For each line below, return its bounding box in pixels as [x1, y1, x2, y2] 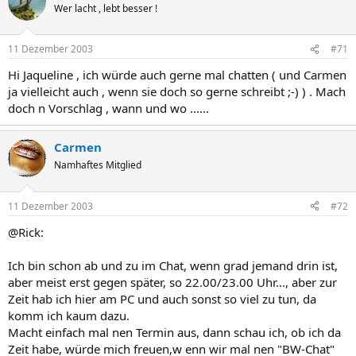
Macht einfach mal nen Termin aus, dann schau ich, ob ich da [8, 323, 341, 340]
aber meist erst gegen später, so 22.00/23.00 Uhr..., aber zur [8, 273, 337, 290]
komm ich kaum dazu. [8, 307, 130, 323]
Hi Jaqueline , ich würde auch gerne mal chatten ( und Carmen [8, 67, 346, 83]
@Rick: [8, 223, 44, 240]
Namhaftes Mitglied [54, 158, 141, 172]
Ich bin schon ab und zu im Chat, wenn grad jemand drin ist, [8, 257, 338, 273]
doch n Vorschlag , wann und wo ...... [8, 100, 209, 116]
